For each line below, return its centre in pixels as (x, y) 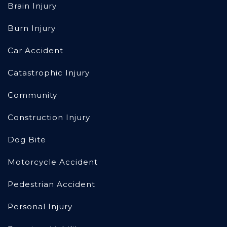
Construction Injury (49, 118)
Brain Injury (32, 6)
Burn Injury (32, 28)
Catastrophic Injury (49, 73)
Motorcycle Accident (53, 162)
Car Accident (35, 51)
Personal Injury (40, 207)
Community (32, 95)
